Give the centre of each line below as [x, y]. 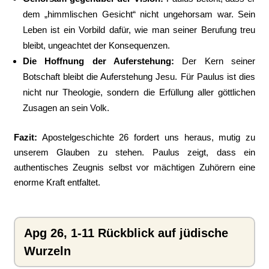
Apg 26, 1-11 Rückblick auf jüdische [126, 233]
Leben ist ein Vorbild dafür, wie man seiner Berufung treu [139, 30]
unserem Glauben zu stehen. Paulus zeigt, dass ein [134, 152]
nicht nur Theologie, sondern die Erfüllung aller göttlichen [139, 92]
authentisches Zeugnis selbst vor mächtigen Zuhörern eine [134, 167]
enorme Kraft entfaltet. [57, 182]
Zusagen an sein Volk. [66, 108]
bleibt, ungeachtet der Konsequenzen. [96, 45]
